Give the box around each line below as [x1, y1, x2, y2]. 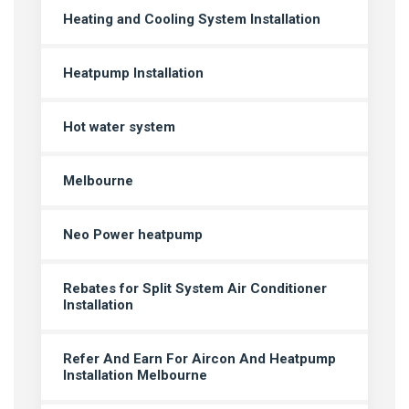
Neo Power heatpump [63, 225, 203, 243]
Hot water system [63, 118, 175, 135]
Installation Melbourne [63, 366, 207, 383]
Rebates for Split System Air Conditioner [63, 279, 327, 297]
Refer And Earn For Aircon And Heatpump [63, 350, 336, 367]
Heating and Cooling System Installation [63, 10, 320, 27]
